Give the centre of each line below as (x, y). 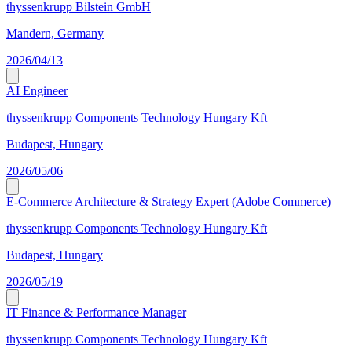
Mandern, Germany (55, 34)
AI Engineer (37, 91)
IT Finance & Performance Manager (96, 313)
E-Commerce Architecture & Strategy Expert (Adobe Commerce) (169, 202)
